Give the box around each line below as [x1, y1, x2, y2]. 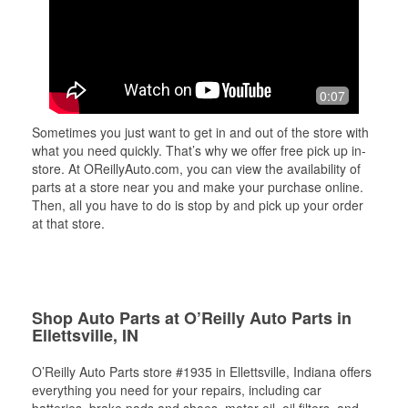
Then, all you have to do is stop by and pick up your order [32, 196, 363, 214]
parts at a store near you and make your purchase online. [32, 178, 363, 196]
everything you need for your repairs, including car [32, 381, 321, 399]
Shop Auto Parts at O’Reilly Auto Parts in [32, 306, 352, 330]
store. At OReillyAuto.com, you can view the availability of [32, 159, 361, 178]
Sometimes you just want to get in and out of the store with [32, 123, 369, 141]
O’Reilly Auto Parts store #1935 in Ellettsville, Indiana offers [32, 362, 372, 381]
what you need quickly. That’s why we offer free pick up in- [32, 141, 366, 159]
